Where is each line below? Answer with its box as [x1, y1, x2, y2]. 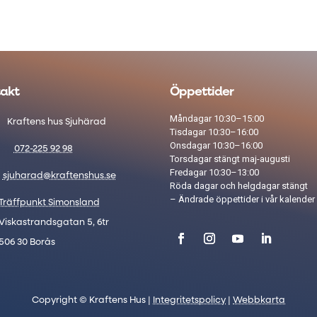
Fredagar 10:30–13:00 [170, 167, 260, 178]
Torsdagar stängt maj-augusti [170, 154, 291, 165]
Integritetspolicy [153, 295, 226, 305]
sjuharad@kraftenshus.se [2, 171, 116, 181]
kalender [279, 194, 316, 205]
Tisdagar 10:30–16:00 [170, 127, 259, 138]
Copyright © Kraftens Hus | [32, 295, 153, 305]
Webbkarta [233, 295, 285, 305]
